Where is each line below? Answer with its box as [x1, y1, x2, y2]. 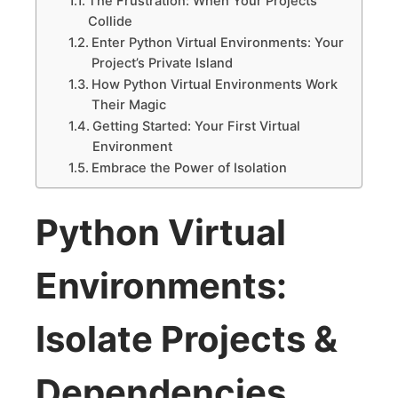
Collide [87, 12, 132, 29]
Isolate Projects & [36, 316, 338, 361]
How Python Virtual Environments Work [91, 76, 338, 92]
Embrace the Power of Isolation [91, 159, 287, 176]
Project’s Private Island [91, 54, 233, 71]
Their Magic [91, 96, 166, 113]
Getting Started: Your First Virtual [92, 117, 300, 134]
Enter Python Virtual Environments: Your [91, 34, 344, 51]
